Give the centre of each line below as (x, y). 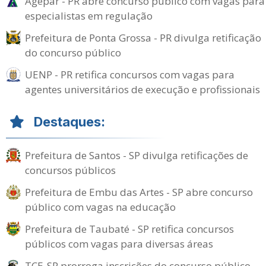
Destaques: (69, 122)
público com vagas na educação (100, 207)
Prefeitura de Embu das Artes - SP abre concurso (139, 192)
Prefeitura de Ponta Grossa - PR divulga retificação (143, 38)
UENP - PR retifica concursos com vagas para (130, 75)
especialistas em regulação (89, 16)
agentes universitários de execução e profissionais (142, 89)
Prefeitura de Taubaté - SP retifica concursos (129, 229)
